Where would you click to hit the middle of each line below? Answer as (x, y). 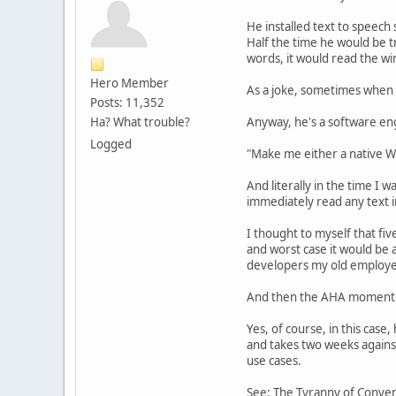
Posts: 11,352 (127, 102)
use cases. (274, 360)
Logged (111, 144)
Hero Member (129, 83)
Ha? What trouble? (140, 122)
